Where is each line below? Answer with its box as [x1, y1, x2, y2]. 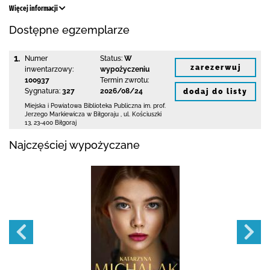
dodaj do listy [183, 87, 248, 96]
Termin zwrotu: [99, 76, 149, 84]
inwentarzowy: [25, 65, 74, 74]
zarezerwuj [190, 63, 241, 72]
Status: [99, 54, 122, 63]
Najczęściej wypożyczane [9, 139, 140, 151]
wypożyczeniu [99, 65, 149, 74]
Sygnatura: [25, 87, 60, 95]
